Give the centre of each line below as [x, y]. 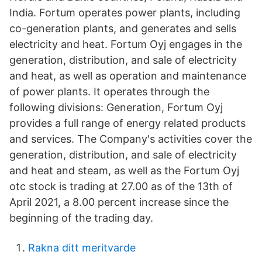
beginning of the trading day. [81, 218]
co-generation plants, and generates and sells [123, 28]
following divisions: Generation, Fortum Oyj [116, 107]
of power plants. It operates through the [109, 92]
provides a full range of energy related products [127, 123]
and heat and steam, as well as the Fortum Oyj [124, 170]
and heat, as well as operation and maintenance [128, 76]
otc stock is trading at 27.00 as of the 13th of [121, 186]
